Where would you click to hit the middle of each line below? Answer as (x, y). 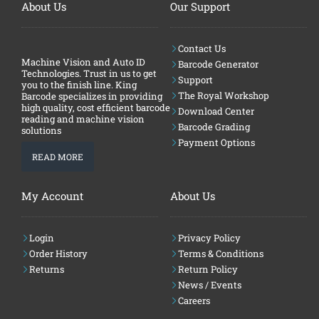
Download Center (216, 111)
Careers (194, 300)
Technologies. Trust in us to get (89, 73)
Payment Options (216, 142)
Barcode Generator (218, 64)
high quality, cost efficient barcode (96, 107)
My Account (52, 195)
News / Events (210, 284)
